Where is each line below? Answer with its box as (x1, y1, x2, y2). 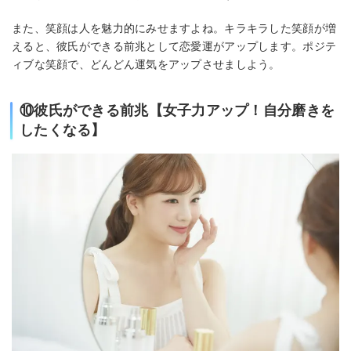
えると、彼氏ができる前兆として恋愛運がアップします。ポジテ (12, 39, 337, 52)
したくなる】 (20, 121, 106, 138)
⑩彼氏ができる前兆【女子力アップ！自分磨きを (20, 102, 335, 118)
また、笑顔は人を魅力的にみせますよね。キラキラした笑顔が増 (12, 21, 337, 34)
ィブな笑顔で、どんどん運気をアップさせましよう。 (12, 57, 280, 71)
